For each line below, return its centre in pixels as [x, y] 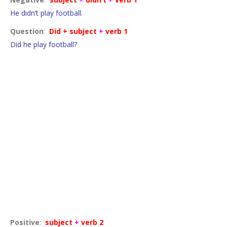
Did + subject [73, 31]
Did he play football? [44, 44]
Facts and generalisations [62, 135]
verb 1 [116, 31]
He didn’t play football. [46, 13]
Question [27, 31]
